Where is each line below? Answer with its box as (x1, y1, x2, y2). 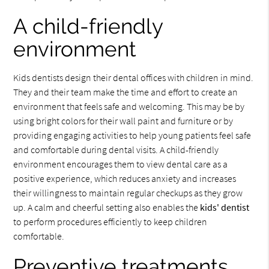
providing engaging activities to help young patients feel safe (13, 129, 252, 141)
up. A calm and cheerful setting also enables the (13, 201, 201, 213)
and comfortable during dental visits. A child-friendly (13, 144, 219, 156)
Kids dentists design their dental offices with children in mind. (13, 71, 254, 83)
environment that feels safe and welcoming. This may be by (13, 100, 245, 112)
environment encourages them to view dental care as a (13, 158, 228, 170)
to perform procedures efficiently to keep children (13, 216, 208, 228)
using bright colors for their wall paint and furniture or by (13, 115, 234, 127)
